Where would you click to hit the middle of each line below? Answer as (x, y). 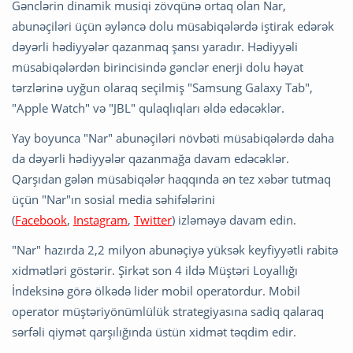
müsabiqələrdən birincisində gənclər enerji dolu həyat (158, 67)
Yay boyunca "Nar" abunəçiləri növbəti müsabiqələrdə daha (173, 138)
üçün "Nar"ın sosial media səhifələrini (113, 200)
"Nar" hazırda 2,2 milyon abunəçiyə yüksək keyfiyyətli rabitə (175, 250)
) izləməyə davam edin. (234, 220)
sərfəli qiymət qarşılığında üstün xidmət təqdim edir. (154, 332)
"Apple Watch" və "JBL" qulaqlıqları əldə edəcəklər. (148, 108)
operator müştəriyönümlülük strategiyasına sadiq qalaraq (168, 312)
